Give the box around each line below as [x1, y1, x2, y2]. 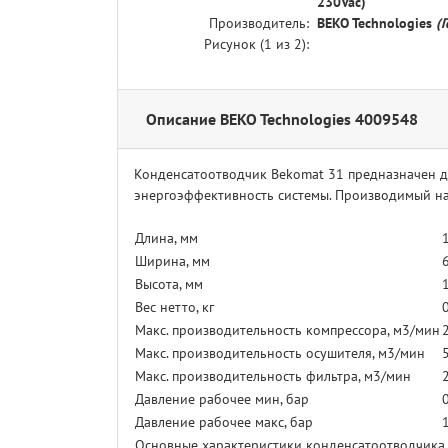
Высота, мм [135, 275, 207, 294]
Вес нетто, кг [135, 298, 218, 317]
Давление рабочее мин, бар [135, 390, 309, 409]
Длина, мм [135, 229, 202, 248]
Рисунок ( [204, 35, 265, 54]
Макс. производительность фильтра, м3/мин [135, 367, 411, 386]
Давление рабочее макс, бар [135, 413, 313, 432]
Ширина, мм [135, 252, 214, 271]
